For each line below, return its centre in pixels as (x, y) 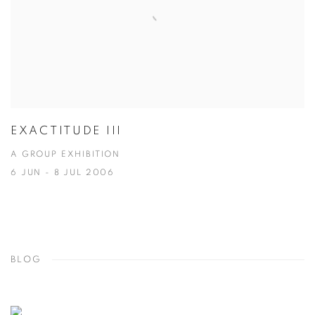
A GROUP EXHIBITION (66, 154)
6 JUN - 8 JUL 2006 (63, 172)
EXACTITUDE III (67, 130)
